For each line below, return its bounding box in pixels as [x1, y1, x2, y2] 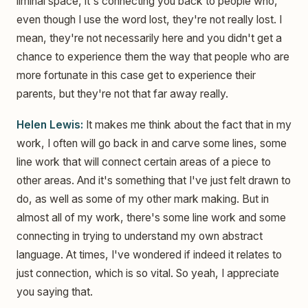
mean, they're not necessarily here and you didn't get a [16, 31, 282, 45]
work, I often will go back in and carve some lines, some [16, 136, 287, 150]
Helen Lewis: [16, 118, 83, 131]
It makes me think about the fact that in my [83, 118, 291, 131]
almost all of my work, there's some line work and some [16, 210, 286, 224]
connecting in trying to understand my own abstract [16, 229, 263, 243]
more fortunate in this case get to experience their [16, 68, 256, 82]
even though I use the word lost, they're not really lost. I [16, 12, 282, 26]
